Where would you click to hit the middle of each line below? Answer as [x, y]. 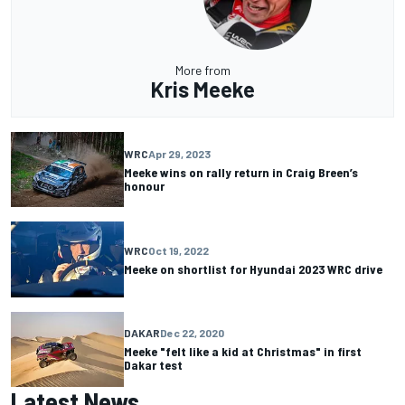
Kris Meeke [202, 89]
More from [202, 71]
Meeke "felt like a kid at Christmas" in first [243, 352]
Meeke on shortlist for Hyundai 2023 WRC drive [253, 268]
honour [144, 185]
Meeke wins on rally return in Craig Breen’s [241, 172]
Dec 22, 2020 [192, 333]
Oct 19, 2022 [179, 250]
